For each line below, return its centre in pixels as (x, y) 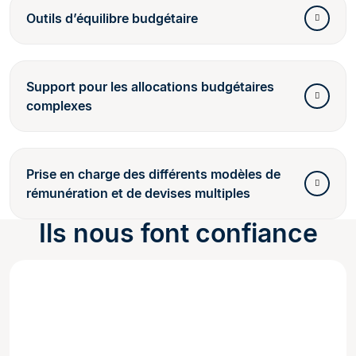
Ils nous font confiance (178, 234)
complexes (59, 106)
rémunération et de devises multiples (138, 193)
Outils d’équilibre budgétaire (112, 19)
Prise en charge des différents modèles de (153, 174)
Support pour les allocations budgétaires (150, 87)
